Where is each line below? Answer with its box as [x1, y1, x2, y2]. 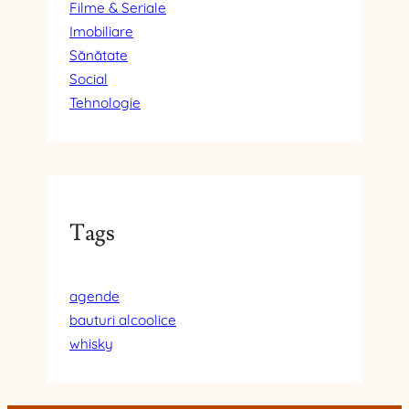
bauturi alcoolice [69, 310, 176, 329]
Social [69, 69, 108, 88]
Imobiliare [69, 22, 133, 40]
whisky [69, 334, 113, 352]
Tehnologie [69, 93, 141, 111]
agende [69, 287, 120, 305]
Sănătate [69, 46, 128, 64]
